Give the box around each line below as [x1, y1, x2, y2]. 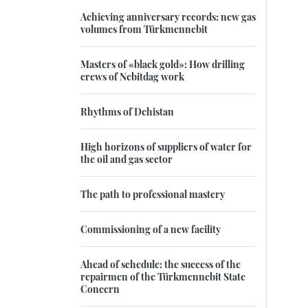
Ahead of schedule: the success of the [80, 257, 241, 272]
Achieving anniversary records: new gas [80, 10, 256, 24]
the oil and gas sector [80, 152, 173, 166]
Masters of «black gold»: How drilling [80, 57, 245, 71]
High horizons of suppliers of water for [80, 140, 252, 154]
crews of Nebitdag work [80, 69, 184, 84]
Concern [80, 282, 120, 296]
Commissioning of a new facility [80, 222, 221, 236]
